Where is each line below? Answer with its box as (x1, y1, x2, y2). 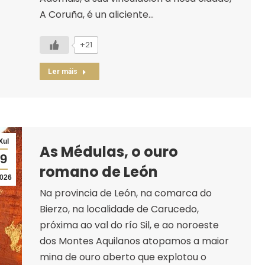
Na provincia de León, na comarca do (39, 186, 212, 200)
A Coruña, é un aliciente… (39, 7, 154, 21)
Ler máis (47, 67, 77, 76)
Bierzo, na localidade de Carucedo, (39, 202, 199, 216)
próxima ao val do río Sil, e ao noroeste (39, 218, 219, 232)
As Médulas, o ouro (39, 141, 178, 161)
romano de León (39, 161, 158, 182)
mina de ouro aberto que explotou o (39, 250, 206, 264)
